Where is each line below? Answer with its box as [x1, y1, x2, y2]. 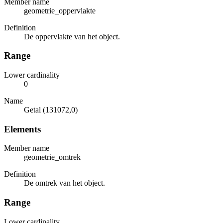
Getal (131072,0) [24, 106, 78, 114]
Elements [4, 123, 41, 134]
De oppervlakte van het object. [24, 32, 120, 41]
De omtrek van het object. [24, 179, 105, 188]
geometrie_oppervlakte [24, 6, 96, 15]
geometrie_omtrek [24, 153, 81, 162]
